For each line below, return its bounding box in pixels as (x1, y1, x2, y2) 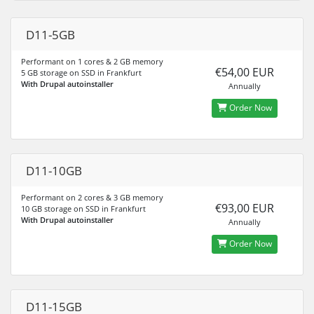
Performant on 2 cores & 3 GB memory (21, 191, 163, 203)
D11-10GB (26, 162, 82, 179)
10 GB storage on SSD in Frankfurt (21, 203, 146, 214)
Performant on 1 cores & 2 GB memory (21, 55, 163, 67)
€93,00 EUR (214, 200, 274, 216)
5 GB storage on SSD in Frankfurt (21, 67, 142, 78)
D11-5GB (26, 26, 75, 43)
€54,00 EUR (214, 64, 274, 80)
